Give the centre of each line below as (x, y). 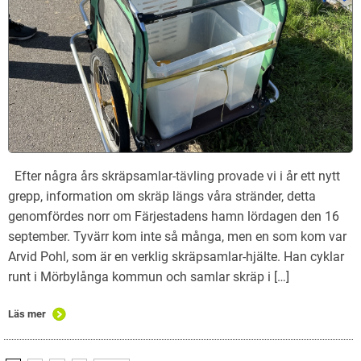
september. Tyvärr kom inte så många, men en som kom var (177, 236)
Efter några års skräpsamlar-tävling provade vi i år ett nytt (174, 176)
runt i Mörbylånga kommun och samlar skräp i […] (149, 276)
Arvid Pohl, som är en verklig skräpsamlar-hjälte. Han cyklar (176, 256)
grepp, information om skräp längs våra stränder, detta (162, 196)
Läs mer (27, 313)
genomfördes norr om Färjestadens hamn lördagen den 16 (174, 216)
